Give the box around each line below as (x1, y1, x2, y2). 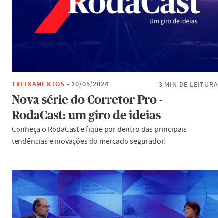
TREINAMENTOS (12, 79, 65, 89)
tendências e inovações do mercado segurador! (12, 136, 166, 146)
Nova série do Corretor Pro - (12, 94, 163, 106)
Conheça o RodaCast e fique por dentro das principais (12, 125, 187, 134)
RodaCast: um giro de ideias (12, 110, 161, 122)
